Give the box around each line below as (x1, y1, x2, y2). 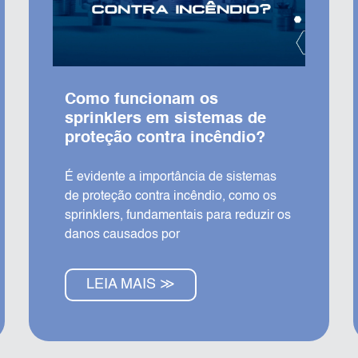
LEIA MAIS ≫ (86, 276, 175, 292)
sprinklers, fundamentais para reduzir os (64, 209, 291, 222)
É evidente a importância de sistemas (64, 170, 276, 184)
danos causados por (64, 228, 180, 241)
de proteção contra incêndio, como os (64, 189, 276, 203)
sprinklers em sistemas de (64, 110, 266, 127)
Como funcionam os (64, 91, 218, 108)
